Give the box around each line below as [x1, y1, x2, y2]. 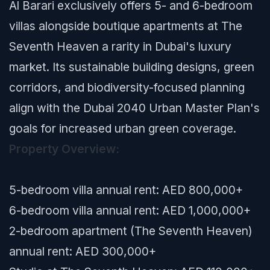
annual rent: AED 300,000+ [9, 244, 156, 259]
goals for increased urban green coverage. [9, 121, 236, 136]
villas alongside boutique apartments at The [9, 19, 242, 33]
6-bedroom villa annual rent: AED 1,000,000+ [9, 203, 251, 218]
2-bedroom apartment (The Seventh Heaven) [9, 224, 253, 238]
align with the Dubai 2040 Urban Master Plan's [9, 101, 260, 115]
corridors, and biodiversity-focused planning [9, 80, 245, 95]
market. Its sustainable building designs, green [9, 60, 254, 74]
